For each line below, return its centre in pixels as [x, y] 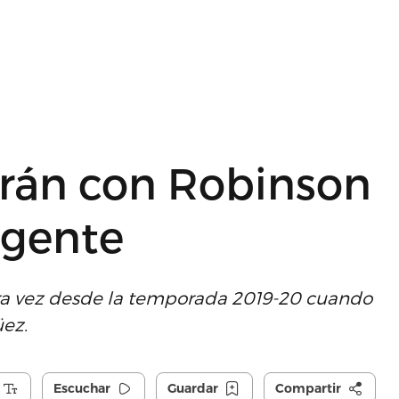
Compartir [308, 388]
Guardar [192, 388]
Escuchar [81, 388]
